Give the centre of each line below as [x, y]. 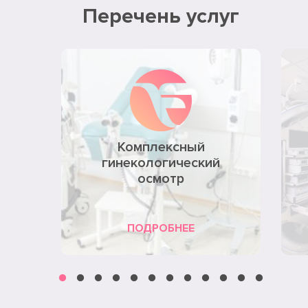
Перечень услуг [161, 16]
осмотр [161, 179]
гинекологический [161, 163]
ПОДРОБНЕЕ [161, 229]
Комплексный [161, 147]
